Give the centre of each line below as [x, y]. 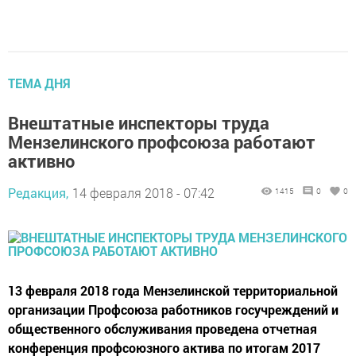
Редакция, [38, 192]
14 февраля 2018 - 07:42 [143, 192]
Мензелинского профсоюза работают [162, 141]
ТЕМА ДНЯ [39, 83]
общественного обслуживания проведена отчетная [163, 328]
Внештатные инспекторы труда [139, 122]
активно [41, 161]
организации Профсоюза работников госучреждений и [173, 309]
